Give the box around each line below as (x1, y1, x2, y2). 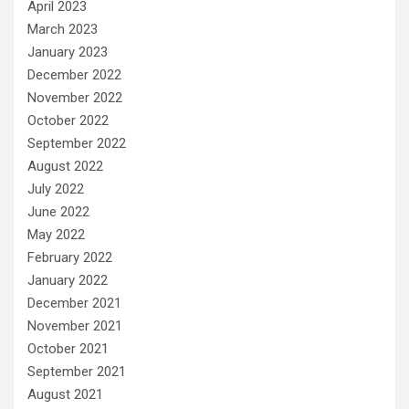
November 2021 (27, 317, 122, 334)
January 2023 (27, 43, 108, 60)
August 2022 (27, 157, 103, 174)
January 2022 (27, 271, 108, 288)
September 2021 (27, 362, 126, 380)
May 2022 (27, 225, 85, 243)
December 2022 (27, 66, 121, 83)
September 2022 (27, 134, 126, 152)
